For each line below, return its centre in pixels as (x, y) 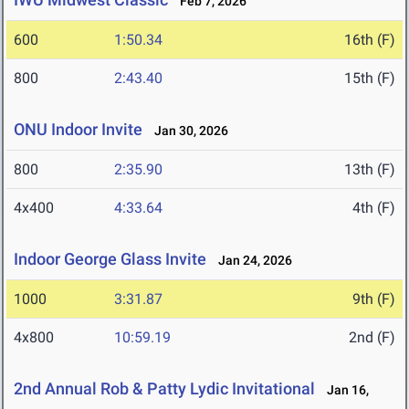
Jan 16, (344, 390)
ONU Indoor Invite (78, 130)
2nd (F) (372, 338)
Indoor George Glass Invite (110, 259)
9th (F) (374, 299)
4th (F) (374, 208)
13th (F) (370, 170)
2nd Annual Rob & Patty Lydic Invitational (164, 389)
